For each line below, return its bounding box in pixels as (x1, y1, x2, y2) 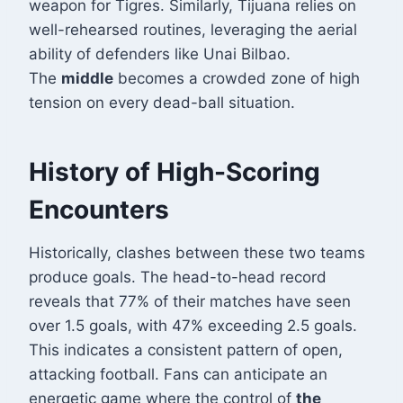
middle (61, 69, 113, 88)
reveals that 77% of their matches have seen (29, 292, 351, 311)
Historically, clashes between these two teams (29, 244, 365, 263)
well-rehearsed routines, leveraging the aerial (29, 21, 357, 40)
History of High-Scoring (29, 157, 320, 188)
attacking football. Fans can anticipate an (29, 365, 327, 384)
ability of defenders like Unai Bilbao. (29, 45, 291, 64)
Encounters (29, 194, 169, 226)
